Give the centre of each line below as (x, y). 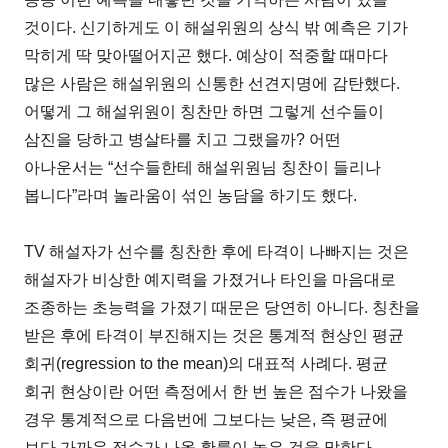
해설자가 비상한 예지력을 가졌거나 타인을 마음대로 (210, 279)
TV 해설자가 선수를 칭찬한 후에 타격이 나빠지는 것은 (217, 251)
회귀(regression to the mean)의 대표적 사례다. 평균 (206, 363)
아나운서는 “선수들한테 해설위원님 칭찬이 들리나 (203, 167)
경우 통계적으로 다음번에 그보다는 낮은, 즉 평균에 (206, 419)
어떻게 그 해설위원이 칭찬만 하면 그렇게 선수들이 (204, 111)
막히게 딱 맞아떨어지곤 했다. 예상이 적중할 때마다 (206, 55)
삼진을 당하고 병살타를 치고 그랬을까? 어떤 (183, 139)
